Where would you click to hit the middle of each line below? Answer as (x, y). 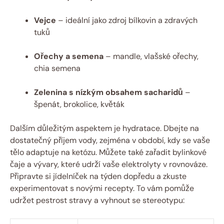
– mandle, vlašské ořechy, (151, 56)
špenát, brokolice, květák (79, 104)
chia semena (57, 68)
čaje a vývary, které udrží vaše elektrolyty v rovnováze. (109, 164)
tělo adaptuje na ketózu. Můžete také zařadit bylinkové (108, 152)
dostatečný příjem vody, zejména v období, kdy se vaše (110, 140)
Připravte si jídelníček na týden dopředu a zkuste (98, 176)
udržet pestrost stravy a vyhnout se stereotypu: (97, 200)
